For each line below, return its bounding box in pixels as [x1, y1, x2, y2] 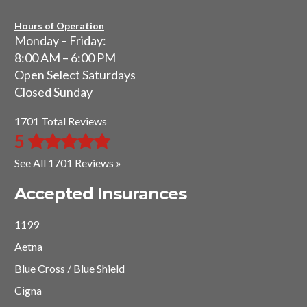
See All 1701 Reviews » [14, 156, 121, 170]
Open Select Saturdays [14, 67, 136, 83]
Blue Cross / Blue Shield [14, 262, 125, 275]
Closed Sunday [14, 84, 93, 100]
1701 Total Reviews [14, 114, 107, 128]
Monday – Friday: [14, 33, 106, 49]
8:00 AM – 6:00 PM [14, 50, 116, 66]
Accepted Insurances [14, 184, 187, 204]
